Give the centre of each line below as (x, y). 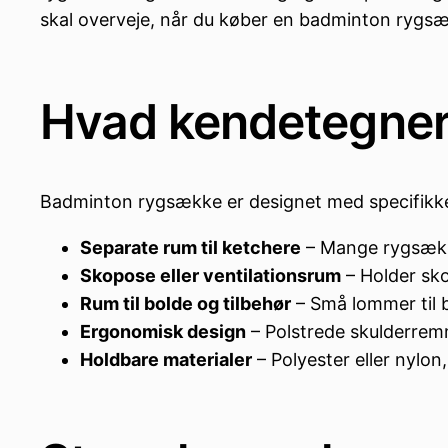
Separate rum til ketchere (190, 248)
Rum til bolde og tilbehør (185, 304)
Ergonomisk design (163, 332)
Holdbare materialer (166, 360)
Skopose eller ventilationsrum (210, 276)
